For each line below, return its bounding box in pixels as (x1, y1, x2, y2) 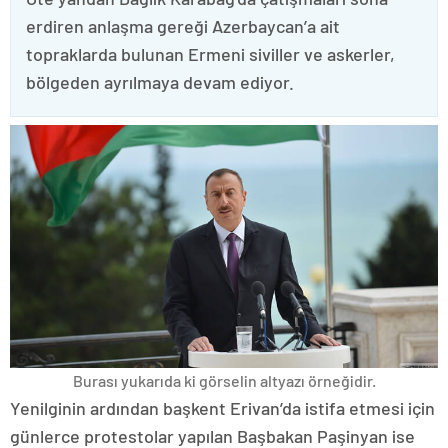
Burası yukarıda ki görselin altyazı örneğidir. (72, 370, 376, 390)
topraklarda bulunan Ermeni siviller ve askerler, (26, 43, 395, 65)
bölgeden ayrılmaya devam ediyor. (26, 71, 294, 93)
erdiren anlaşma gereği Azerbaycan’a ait (26, 15, 340, 37)
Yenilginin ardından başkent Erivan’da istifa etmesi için (10, 396, 435, 419)
